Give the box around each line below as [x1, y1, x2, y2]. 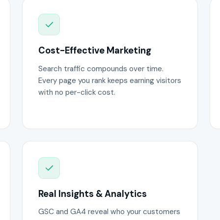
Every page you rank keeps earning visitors [38, 75, 182, 85]
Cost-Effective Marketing [38, 45, 152, 57]
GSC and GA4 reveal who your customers [38, 207, 181, 217]
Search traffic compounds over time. [38, 63, 164, 74]
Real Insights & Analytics [38, 188, 147, 200]
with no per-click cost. [38, 87, 116, 97]
